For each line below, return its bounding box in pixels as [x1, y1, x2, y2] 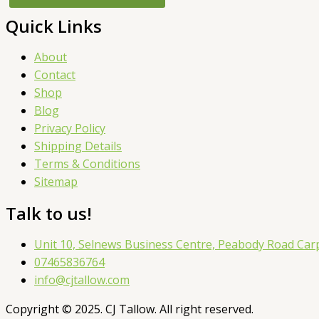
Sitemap [34, 174, 78, 190]
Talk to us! [6, 202, 92, 226]
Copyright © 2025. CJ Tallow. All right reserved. [6, 301, 253, 318]
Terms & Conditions [34, 156, 140, 172]
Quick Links [6, 14, 102, 38]
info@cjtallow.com [34, 272, 130, 288]
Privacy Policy [34, 120, 105, 137]
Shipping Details [34, 138, 122, 155]
